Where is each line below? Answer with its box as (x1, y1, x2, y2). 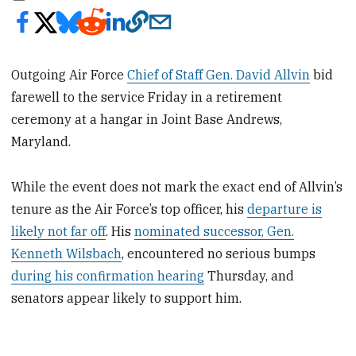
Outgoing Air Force (11, 66, 128, 83)
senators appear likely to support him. (11, 289, 242, 306)
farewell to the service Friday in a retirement (11, 88, 283, 105)
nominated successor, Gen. (134, 222, 295, 239)
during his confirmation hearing (11, 267, 205, 284)
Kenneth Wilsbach (11, 245, 122, 261)
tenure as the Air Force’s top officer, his (11, 200, 248, 217)
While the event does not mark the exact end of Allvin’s (11, 178, 343, 195)
